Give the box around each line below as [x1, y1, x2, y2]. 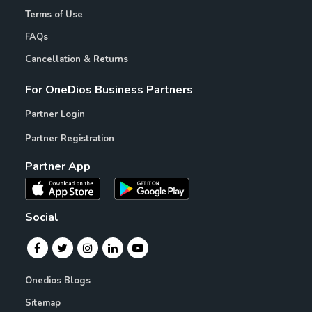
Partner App [24, 159, 91, 175]
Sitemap [24, 297, 61, 310]
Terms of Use [24, 8, 83, 22]
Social [24, 210, 58, 226]
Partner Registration [24, 132, 114, 146]
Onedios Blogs [24, 274, 91, 288]
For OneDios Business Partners [24, 82, 193, 98]
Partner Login [24, 108, 85, 121]
